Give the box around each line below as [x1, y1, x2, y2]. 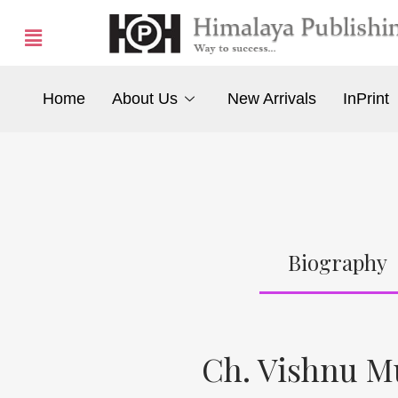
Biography [287, 247, 387, 276]
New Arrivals [227, 90, 317, 108]
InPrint [343, 90, 390, 108]
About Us [111, 90, 178, 108]
